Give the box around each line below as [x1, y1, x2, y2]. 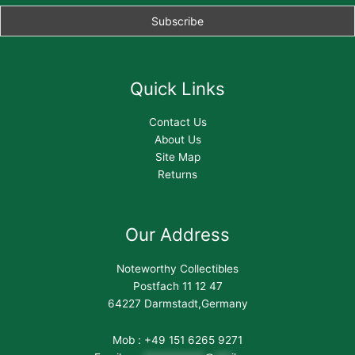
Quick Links [130, 77, 225, 99]
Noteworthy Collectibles [116, 262, 239, 276]
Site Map [155, 151, 200, 164]
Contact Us [148, 116, 207, 129]
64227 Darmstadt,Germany [107, 297, 248, 311]
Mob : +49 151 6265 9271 [113, 333, 242, 346]
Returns [158, 168, 197, 181]
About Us [154, 133, 201, 147]
